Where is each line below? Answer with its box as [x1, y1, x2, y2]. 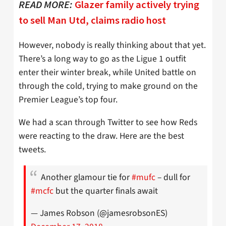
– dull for [155, 171, 190, 184]
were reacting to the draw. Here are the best [19, 129, 184, 142]
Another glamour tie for [41, 171, 132, 184]
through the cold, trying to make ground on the [19, 80, 198, 93]
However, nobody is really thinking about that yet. [19, 39, 206, 52]
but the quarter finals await [53, 184, 158, 197]
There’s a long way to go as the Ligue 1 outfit [19, 52, 186, 66]
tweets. [19, 143, 46, 156]
